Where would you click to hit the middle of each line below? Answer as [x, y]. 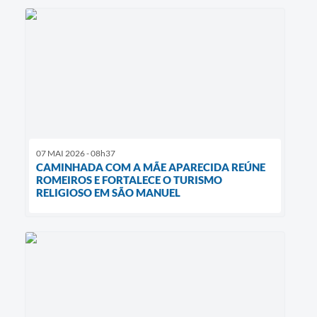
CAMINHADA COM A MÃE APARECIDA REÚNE [151, 167]
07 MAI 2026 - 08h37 [76, 153]
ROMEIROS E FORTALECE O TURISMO [129, 179]
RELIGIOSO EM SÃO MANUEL [108, 192]
